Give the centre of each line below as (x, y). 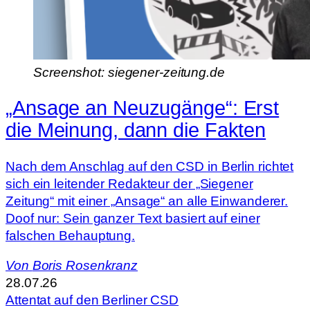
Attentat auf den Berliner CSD (92, 300)
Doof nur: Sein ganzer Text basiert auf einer (133, 218)
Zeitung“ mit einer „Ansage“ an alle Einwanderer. (147, 201)
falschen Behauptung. (70, 235)
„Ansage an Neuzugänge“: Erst (143, 108)
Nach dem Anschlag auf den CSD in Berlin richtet (150, 166)
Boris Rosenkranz (85, 266)
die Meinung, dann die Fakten (136, 130)
